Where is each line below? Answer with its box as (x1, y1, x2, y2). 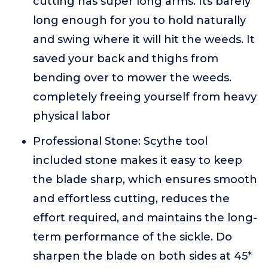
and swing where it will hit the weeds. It (33, 33, 255, 46)
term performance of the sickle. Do (33, 230, 232, 243)
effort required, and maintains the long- (33, 211, 257, 224)
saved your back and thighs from (33, 52, 218, 65)
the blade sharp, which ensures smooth (33, 173, 257, 186)
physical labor (33, 109, 111, 123)
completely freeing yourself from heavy (33, 90, 257, 103)
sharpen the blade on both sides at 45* (33, 249, 252, 263)
